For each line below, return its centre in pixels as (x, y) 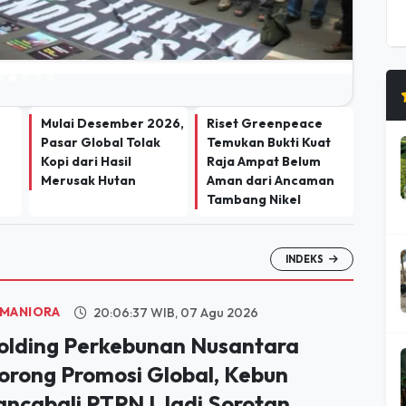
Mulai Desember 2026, (112, 92)
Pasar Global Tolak (101, 111)
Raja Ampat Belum (264, 130)
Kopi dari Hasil (86, 130)
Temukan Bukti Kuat (269, 111)
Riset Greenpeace (265, 92)
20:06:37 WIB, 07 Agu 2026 (175, 281)
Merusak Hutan (88, 149)
